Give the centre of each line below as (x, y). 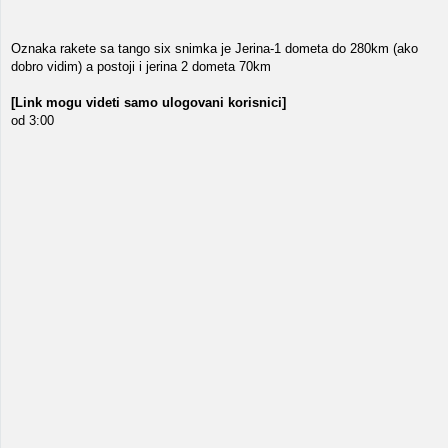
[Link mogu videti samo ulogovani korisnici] (148, 102)
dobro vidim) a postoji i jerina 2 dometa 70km (141, 66)
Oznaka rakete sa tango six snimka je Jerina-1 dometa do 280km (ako (214, 48)
